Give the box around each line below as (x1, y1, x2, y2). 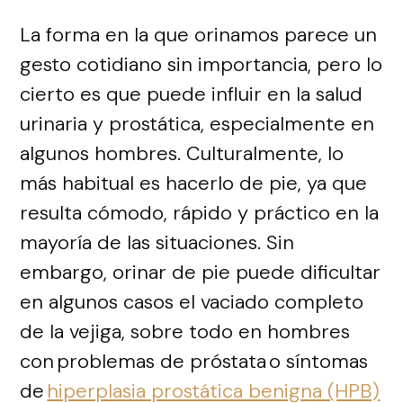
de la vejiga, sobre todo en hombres (20, 318, 351, 345)
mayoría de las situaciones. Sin (20, 228, 295, 255)
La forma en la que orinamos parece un (20, 21, 378, 48)
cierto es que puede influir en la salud (20, 80, 363, 107)
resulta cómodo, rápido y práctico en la (20, 199, 380, 226)
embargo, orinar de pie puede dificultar (20, 258, 381, 285)
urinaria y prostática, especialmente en (20, 110, 375, 137)
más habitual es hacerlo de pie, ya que (20, 169, 368, 196)
